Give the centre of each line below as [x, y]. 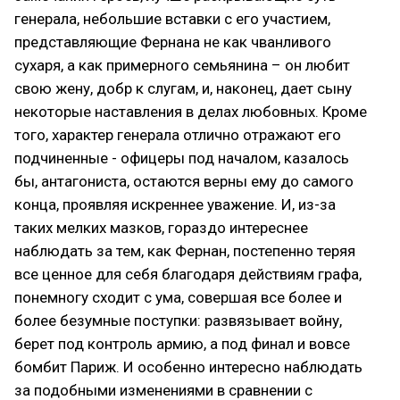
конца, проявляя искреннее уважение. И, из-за [175, 204]
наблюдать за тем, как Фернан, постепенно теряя [185, 250]
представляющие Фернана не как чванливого [173, 42]
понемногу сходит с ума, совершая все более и [178, 297]
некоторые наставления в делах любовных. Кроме [191, 111]
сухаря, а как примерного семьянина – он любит [182, 65]
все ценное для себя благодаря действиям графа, [188, 274]
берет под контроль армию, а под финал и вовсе [182, 343]
